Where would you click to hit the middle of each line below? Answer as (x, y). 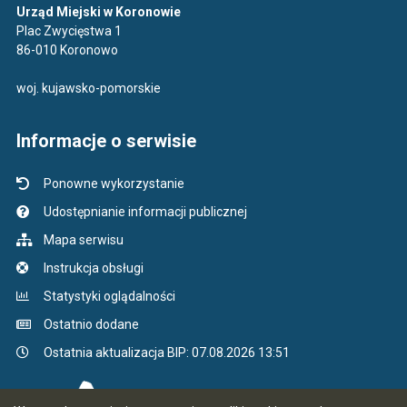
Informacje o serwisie (106, 141)
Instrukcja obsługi (93, 268)
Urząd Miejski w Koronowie (98, 12)
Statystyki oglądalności (109, 296)
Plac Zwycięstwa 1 (69, 31)
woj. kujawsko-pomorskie (88, 88)
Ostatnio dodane (91, 324)
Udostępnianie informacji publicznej (145, 212)
